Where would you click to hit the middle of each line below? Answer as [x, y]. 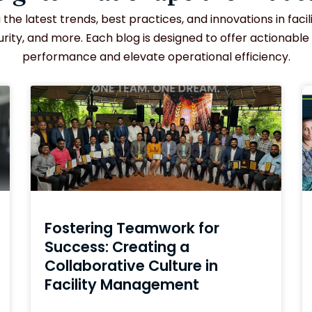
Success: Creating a [117, 247]
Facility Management [122, 285]
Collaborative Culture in [131, 266]
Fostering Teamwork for [132, 228]
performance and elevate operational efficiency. [156, 57]
